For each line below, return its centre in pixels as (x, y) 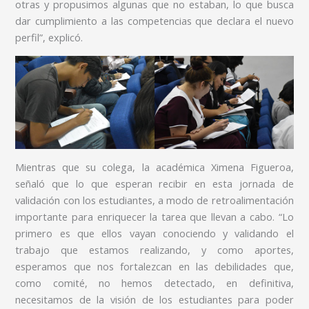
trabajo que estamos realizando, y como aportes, (154, 250)
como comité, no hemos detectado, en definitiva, (154, 283)
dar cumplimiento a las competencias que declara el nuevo (154, 20)
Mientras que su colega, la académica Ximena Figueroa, (154, 167)
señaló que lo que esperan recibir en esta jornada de (154, 184)
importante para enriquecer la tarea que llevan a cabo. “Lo (154, 217)
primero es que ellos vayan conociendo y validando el (154, 233)
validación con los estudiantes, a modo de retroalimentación (154, 200)
